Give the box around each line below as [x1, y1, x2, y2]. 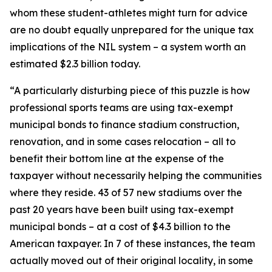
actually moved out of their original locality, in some [10, 254, 253, 267]
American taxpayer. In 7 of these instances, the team [10, 237, 255, 250]
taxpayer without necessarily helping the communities [10, 169, 262, 182]
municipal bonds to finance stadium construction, [10, 118, 239, 131]
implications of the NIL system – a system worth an [10, 41, 246, 53]
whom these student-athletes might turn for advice [10, 7, 248, 19]
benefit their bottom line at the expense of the [10, 152, 224, 165]
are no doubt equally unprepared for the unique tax [10, 24, 254, 36]
